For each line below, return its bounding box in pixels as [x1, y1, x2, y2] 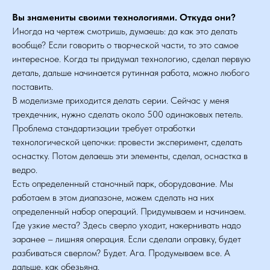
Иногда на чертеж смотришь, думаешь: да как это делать [12, 25, 237, 37]
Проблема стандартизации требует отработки [12, 122, 195, 134]
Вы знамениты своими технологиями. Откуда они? [12, 11, 236, 23]
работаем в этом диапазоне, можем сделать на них [12, 192, 214, 203]
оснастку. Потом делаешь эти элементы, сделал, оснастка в [12, 150, 248, 162]
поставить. [12, 81, 53, 92]
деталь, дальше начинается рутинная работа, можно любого [12, 67, 250, 78]
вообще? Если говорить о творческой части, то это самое [12, 39, 239, 51]
